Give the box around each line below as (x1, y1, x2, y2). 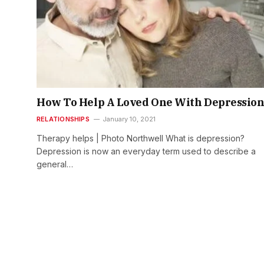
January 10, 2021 (102, 115, 156, 124)
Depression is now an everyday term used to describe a (37, 146, 256, 157)
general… (37, 159, 73, 170)
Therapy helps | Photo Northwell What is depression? (37, 133, 245, 144)
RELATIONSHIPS (37, 115, 90, 124)
